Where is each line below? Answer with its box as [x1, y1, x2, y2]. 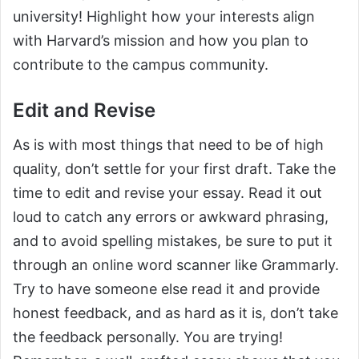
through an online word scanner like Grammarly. [13, 256, 339, 274]
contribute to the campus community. [13, 56, 268, 74]
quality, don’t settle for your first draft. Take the [13, 160, 336, 178]
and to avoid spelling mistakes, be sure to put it [13, 232, 333, 250]
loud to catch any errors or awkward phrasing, [13, 208, 329, 226]
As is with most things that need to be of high [13, 136, 324, 154]
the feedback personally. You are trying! [13, 329, 283, 346]
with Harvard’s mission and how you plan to [13, 32, 309, 50]
